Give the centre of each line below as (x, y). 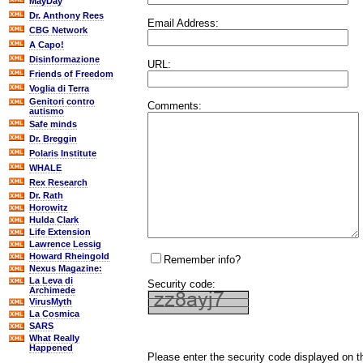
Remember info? (202, 259)
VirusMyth (51, 301)
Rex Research (58, 182)
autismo (47, 111)
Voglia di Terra (59, 88)
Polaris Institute (63, 153)
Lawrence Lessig (65, 244)
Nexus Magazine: (66, 268)
